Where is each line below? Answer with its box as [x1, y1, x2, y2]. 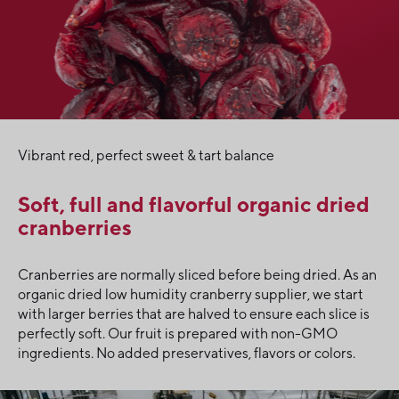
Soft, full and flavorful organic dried [18, 190, 370, 217]
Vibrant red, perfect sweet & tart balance [18, 146, 274, 164]
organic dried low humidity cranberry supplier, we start [18, 285, 363, 303]
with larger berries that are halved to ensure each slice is [18, 305, 370, 322]
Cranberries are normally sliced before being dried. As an [18, 265, 377, 283]
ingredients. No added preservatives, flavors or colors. [18, 344, 355, 362]
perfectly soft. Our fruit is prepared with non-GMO [18, 324, 338, 342]
